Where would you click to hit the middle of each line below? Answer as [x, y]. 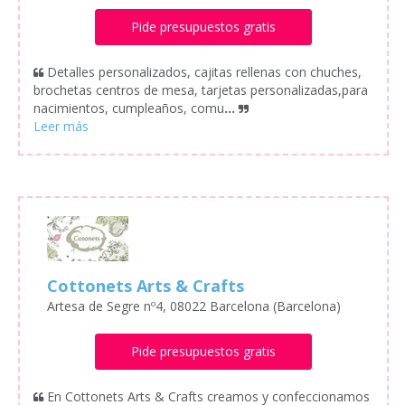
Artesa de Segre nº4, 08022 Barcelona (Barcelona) [194, 306]
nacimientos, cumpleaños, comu [129, 108]
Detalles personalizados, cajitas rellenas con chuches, [204, 71]
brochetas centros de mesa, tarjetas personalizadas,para [201, 89]
